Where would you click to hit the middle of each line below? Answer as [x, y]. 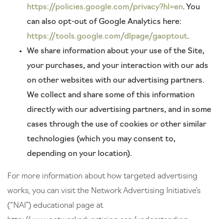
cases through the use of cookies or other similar [117, 125]
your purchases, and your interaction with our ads [118, 66]
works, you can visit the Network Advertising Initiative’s [104, 191]
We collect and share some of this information [111, 95]
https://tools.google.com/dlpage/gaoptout [107, 37]
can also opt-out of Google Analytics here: [104, 22]
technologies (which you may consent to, [101, 139]
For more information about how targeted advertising [102, 176]
